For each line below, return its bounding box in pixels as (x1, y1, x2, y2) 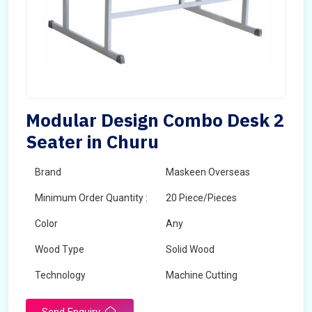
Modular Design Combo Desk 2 (26, 108, 285, 132)
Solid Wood (166, 244, 214, 255)
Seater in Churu (26, 130, 159, 153)
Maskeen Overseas (166, 166, 250, 178)
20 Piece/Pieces (166, 192, 237, 203)
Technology (35, 270, 86, 281)
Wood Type (35, 244, 84, 255)
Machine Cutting (166, 270, 237, 281)
